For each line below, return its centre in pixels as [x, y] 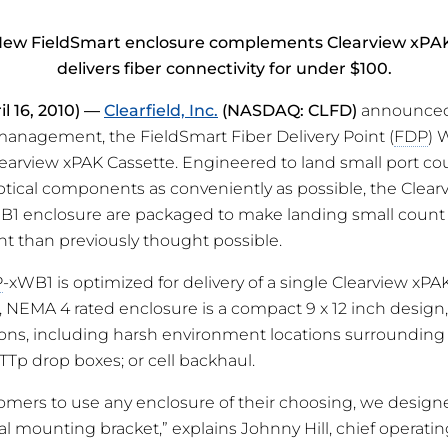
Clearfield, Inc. [161, 111]
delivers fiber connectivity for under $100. [224, 69]
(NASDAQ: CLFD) [289, 111]
